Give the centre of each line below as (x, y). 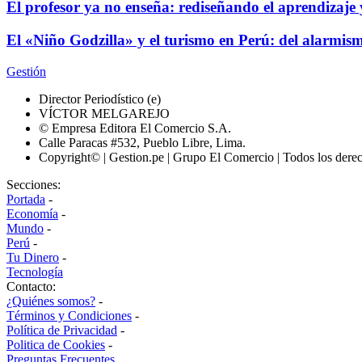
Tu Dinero (33, 257)
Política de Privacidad (62, 330)
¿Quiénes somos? (51, 301)
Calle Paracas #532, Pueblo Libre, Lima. (142, 142)
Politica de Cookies (56, 344)
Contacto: (31, 286)
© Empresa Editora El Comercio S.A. (135, 128)
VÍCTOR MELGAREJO (104, 113)
